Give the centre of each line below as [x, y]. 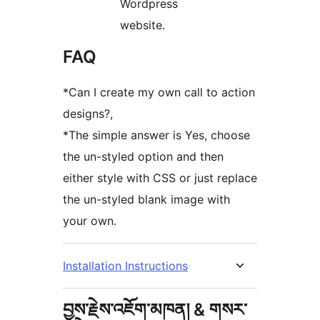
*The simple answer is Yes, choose [156, 135]
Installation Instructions [125, 266]
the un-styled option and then [143, 157]
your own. [90, 221]
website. [142, 25]
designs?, [88, 114]
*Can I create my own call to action [159, 92]
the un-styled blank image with [146, 200]
